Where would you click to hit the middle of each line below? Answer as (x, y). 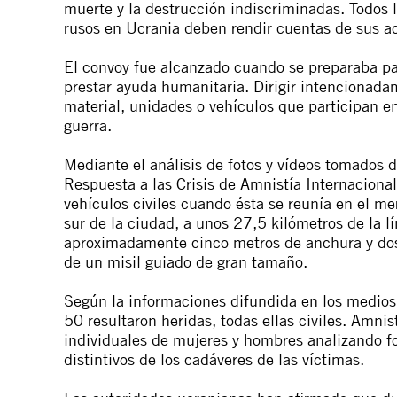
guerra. (88, 125)
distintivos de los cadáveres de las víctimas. (214, 359)
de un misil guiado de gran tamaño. (186, 261)
